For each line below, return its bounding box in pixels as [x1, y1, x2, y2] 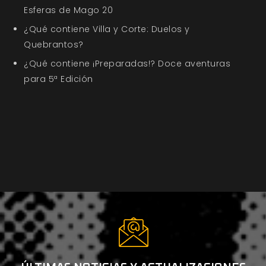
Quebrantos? [24, 39, 84, 51]
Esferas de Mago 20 [24, 4, 113, 17]
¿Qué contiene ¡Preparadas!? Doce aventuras [24, 58, 230, 70]
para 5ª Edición [24, 73, 93, 85]
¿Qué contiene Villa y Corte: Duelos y [24, 23, 190, 36]
